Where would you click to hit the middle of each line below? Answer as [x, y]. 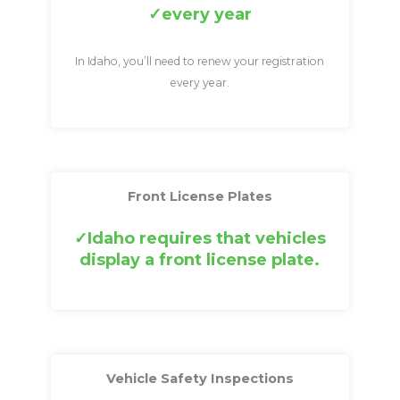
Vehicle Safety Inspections [200, 379]
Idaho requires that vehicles [206, 239]
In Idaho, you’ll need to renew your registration [200, 61]
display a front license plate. [200, 260]
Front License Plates [200, 196]
